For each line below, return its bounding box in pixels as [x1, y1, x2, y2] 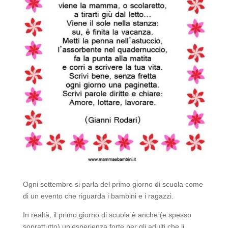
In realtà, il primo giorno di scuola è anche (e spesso [22, 211, 191, 219]
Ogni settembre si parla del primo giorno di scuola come [22, 180, 203, 189]
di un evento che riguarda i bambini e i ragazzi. [22, 192, 174, 201]
